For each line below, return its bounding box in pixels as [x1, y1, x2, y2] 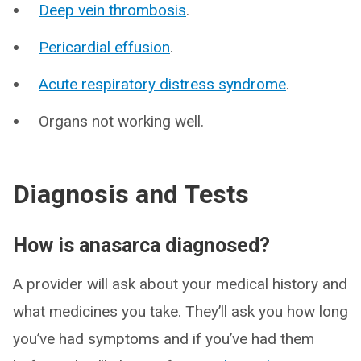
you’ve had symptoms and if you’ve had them [13, 330, 314, 348]
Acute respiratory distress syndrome [39, 75, 286, 93]
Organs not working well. [39, 112, 204, 131]
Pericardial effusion [39, 38, 170, 56]
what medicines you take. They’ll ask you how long [13, 302, 348, 321]
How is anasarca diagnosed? [13, 234, 270, 257]
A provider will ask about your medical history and [13, 275, 347, 293]
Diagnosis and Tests [13, 179, 249, 210]
